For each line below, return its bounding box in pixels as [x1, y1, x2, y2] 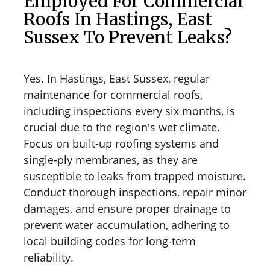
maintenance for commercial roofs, [24, 87, 202, 102]
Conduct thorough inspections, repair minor [24, 184, 246, 199]
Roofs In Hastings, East [24, 8, 212, 30]
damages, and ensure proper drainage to [24, 201, 231, 216]
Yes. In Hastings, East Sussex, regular [24, 71, 210, 86]
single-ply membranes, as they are [24, 152, 198, 167]
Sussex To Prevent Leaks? [24, 26, 232, 48]
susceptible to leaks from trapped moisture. [24, 168, 246, 183]
